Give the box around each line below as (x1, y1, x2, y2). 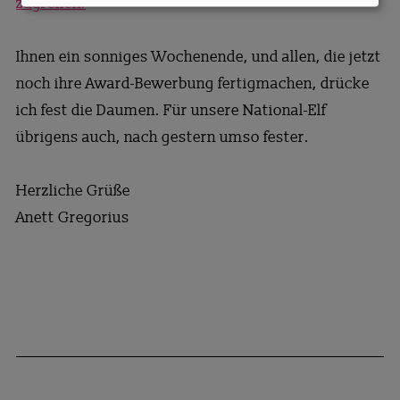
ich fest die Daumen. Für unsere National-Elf (15, 100, 326, 120)
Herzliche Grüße (15, 180, 130, 200)
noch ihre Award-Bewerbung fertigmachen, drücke (15, 73, 370, 93)
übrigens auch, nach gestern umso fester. (15, 127, 309, 146)
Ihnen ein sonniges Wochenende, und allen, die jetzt (15, 46, 381, 66)
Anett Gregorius (15, 207, 129, 227)
